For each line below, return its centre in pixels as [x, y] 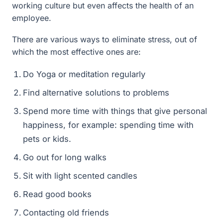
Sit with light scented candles [80, 176]
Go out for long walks [65, 157]
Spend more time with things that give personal [115, 111]
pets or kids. [47, 139]
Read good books [57, 194]
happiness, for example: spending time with [108, 125]
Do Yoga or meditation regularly [84, 74]
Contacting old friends [66, 213]
